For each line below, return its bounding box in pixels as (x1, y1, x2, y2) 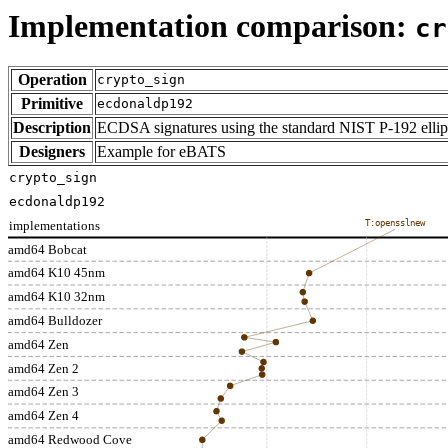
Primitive (21, 95, 83, 113)
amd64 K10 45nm (8, 265, 105, 281)
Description (13, 119, 91, 137)
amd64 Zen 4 (8, 408, 79, 424)
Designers (19, 143, 85, 161)
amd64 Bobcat (8, 242, 87, 258)
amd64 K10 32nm (8, 289, 105, 305)
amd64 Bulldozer (8, 313, 103, 329)
